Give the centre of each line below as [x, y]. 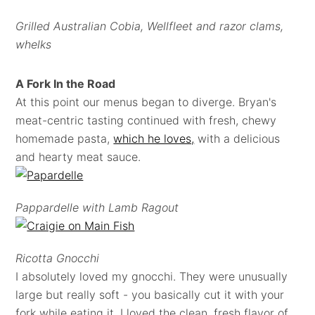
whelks [34, 44]
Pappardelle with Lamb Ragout [97, 207]
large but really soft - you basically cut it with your [150, 295]
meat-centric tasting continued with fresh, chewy [146, 120]
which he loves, [154, 139]
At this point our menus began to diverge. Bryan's [146, 102]
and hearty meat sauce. [78, 157]
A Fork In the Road [66, 84]
